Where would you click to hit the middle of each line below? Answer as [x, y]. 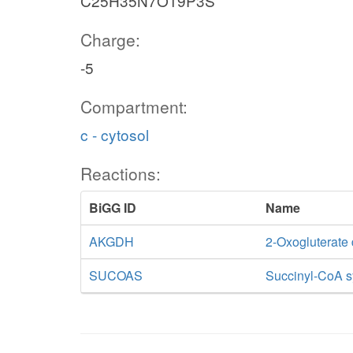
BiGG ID [113, 208]
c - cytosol [115, 134]
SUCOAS [116, 275]
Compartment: [134, 106]
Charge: [110, 39]
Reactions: [121, 173]
